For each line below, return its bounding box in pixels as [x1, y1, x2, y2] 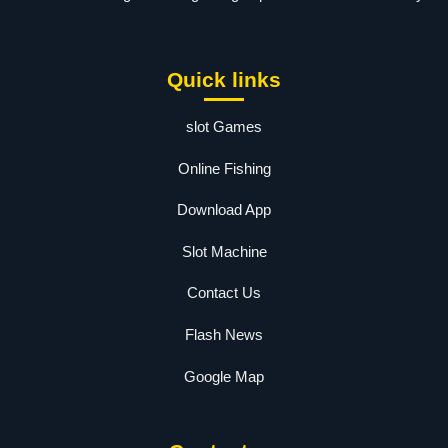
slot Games [186, 118, 262, 136]
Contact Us [187, 284, 261, 302]
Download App [177, 201, 271, 219]
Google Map [184, 367, 264, 385]
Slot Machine [181, 242, 267, 260]
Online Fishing [177, 159, 271, 177]
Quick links [167, 68, 281, 91]
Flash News [185, 326, 263, 343]
